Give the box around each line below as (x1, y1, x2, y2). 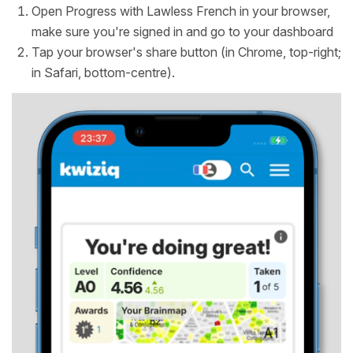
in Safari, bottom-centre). (32, 65, 175, 81)
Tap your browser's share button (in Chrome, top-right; (32, 44, 341, 61)
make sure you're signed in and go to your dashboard (32, 24, 333, 40)
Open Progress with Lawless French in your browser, (32, 3, 330, 20)
